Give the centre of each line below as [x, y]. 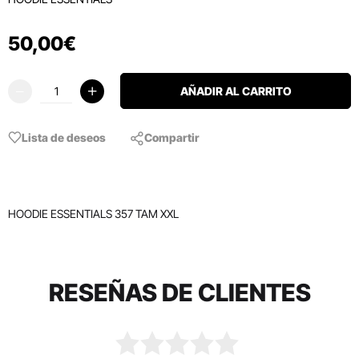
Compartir [172, 137]
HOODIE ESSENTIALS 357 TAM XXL [93, 214]
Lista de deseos [64, 137]
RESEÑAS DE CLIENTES [179, 292]
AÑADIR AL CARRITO [236, 91]
